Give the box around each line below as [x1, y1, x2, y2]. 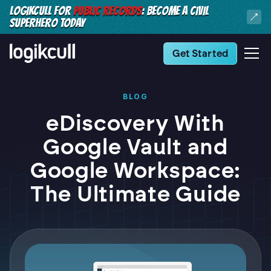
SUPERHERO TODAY [10, 16, 85, 30]
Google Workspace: [30, 157, 241, 183]
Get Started [172, 47, 228, 59]
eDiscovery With [46, 110, 225, 136]
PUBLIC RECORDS [73, 4, 142, 18]
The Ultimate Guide [30, 181, 241, 207]
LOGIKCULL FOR [10, 4, 73, 18]
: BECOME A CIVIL [142, 4, 209, 18]
